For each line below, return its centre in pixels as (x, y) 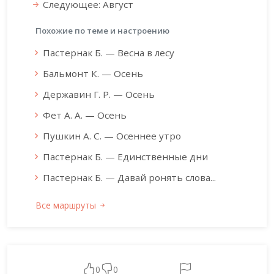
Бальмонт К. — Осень (93, 73)
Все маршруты (67, 205)
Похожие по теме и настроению (102, 30)
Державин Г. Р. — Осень (99, 94)
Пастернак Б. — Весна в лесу (109, 52)
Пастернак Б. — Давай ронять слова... (129, 177)
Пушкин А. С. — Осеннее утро (112, 135)
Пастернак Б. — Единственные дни (125, 156)
